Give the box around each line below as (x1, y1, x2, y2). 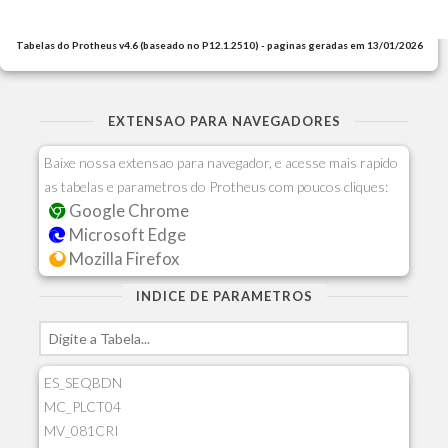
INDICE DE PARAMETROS (135, 288, 313, 304)
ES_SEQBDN (44, 374, 122, 391)
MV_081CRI (44, 422, 119, 439)
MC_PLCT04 (44, 398, 121, 415)
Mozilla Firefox (65, 248, 179, 269)
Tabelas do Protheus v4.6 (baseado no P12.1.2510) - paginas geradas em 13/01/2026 (15, 39, 423, 51)
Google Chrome (65, 200, 189, 221)
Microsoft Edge (65, 224, 186, 245)
